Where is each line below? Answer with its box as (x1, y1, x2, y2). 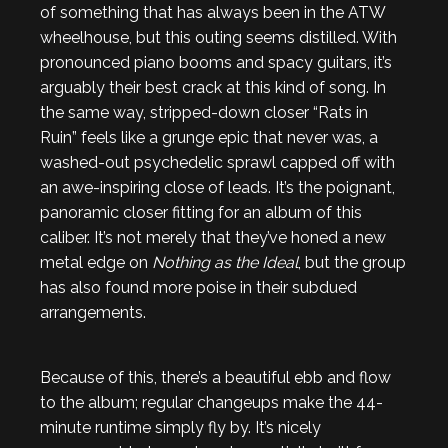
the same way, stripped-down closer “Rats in (40, 103, 368, 122)
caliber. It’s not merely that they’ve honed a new (40, 228, 386, 247)
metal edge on (40, 253, 152, 272)
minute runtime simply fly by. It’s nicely (40, 418, 321, 437)
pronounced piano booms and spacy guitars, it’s (40, 53, 392, 72)
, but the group (298, 253, 406, 272)
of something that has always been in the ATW (40, 3, 385, 22)
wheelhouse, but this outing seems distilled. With (40, 28, 397, 47)
